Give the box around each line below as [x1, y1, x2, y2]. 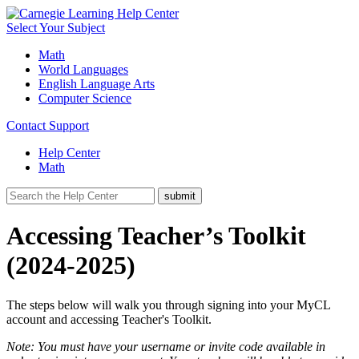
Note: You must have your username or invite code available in [6, 339, 325, 353]
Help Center [38, 146, 100, 159]
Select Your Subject [6, 21, 105, 34]
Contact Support [6, 119, 89, 132]
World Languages [38, 63, 128, 76]
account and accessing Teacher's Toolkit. [6, 312, 212, 326]
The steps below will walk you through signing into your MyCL [6, 297, 330, 312]
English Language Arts [38, 77, 155, 91]
